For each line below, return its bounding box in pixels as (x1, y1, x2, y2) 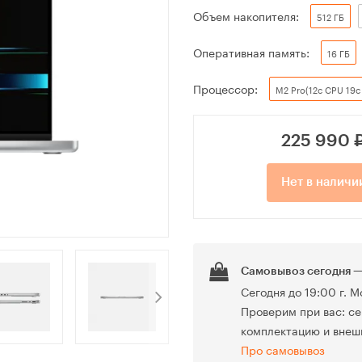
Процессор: (193, 79, 258, 98)
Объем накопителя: (193, 6, 299, 25)
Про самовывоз (241, 340, 325, 359)
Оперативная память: (193, 43, 309, 61)
